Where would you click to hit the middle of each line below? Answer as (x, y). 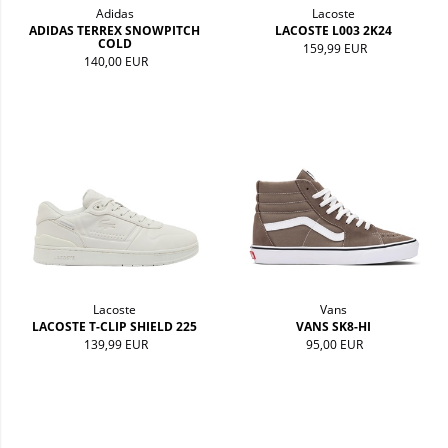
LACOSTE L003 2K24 (333, 31)
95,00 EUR (335, 344)
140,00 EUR (116, 62)
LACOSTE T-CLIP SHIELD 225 (115, 326)
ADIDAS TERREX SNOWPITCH (115, 31)
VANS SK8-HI (333, 326)
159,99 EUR (334, 49)
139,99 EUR (116, 344)
